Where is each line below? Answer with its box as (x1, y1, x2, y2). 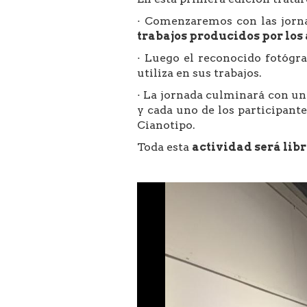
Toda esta (136, 140, 192, 153)
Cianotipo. (136, 119, 195, 132)
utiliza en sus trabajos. (136, 66, 262, 79)
